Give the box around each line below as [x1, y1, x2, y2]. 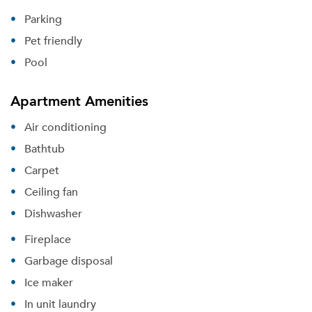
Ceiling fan [24, 182, 78, 201]
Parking [24, 10, 62, 28]
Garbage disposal [24, 251, 113, 270]
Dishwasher [24, 204, 82, 222]
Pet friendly [24, 31, 82, 49]
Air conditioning [24, 118, 107, 136]
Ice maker [24, 273, 73, 291]
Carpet [24, 161, 59, 179]
